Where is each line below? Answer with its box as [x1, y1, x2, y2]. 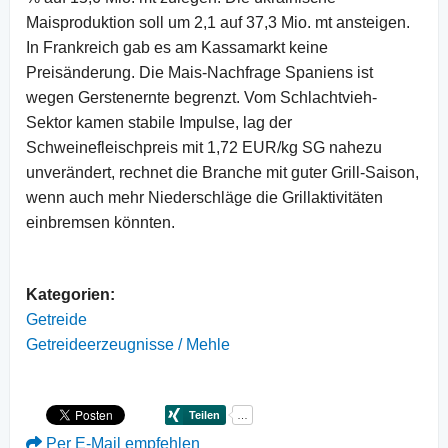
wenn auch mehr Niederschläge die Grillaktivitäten [26, 188, 383, 206]
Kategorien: [26, 285, 115, 303]
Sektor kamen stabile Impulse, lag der [26, 113, 292, 131]
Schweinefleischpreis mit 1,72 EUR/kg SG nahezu [26, 138, 382, 156]
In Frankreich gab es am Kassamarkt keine [26, 38, 328, 56]
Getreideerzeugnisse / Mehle [26, 335, 230, 353]
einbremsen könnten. [26, 213, 175, 231]
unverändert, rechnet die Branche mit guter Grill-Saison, [26, 163, 419, 181]
